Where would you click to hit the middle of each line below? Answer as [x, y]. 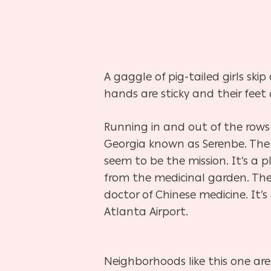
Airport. [169, 211]
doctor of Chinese [152, 194]
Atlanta [127, 211]
